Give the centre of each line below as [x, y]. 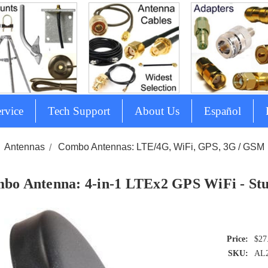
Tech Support [79, 111]
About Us [157, 111]
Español [222, 111]
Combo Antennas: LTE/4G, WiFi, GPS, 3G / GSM [162, 147]
